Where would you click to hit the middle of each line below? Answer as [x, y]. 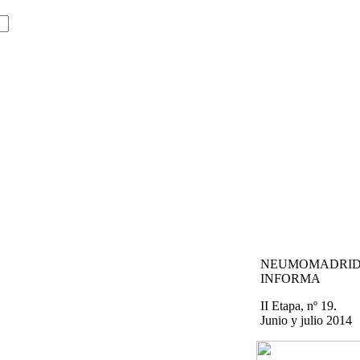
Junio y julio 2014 [306, 321]
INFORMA [290, 279]
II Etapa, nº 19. [299, 306]
